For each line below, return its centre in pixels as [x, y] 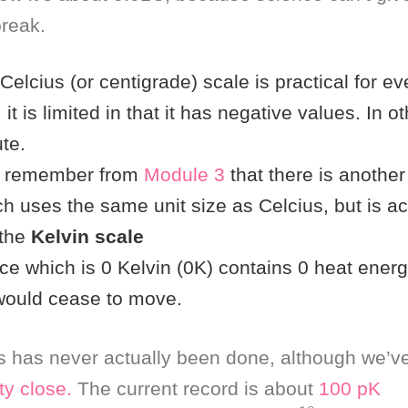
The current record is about [195, 389]
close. [46, 389]
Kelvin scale [87, 236]
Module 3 [184, 174]
